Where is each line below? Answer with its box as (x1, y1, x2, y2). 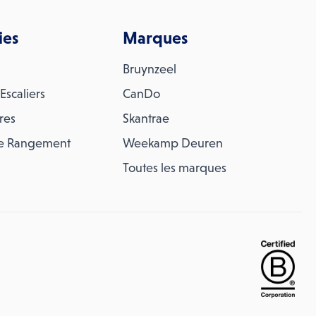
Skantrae (123, 111, 170, 126)
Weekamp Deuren (123, 136, 224, 150)
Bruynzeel (123, 62, 177, 76)
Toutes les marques (123, 161, 227, 175)
